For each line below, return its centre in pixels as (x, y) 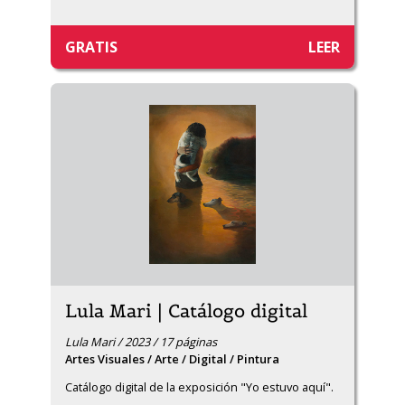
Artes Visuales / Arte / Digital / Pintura (172, 359)
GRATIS (91, 47)
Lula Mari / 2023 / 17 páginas (141, 342)
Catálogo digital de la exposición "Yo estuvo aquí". (199, 387)
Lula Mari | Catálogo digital (186, 311)
